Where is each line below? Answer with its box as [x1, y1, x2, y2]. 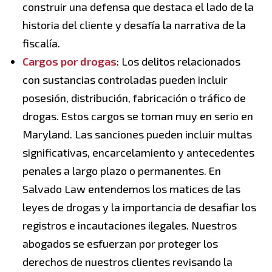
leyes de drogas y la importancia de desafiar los [22, 200, 256, 214]
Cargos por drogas [22, 55, 117, 69]
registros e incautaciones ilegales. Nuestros [22, 219, 237, 233]
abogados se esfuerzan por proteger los [22, 237, 218, 251]
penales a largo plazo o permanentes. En [22, 164, 221, 178]
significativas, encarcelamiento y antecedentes [22, 146, 254, 160]
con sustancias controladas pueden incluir [22, 73, 228, 87]
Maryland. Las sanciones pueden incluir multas [22, 127, 252, 141]
